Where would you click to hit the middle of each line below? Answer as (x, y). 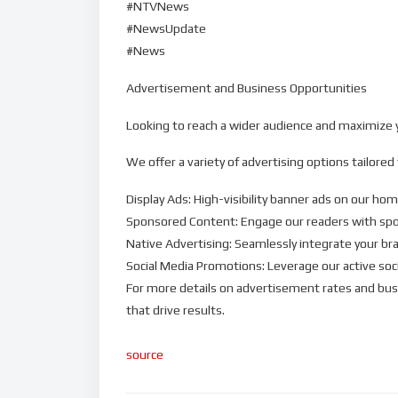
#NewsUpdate (166, 28)
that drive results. (175, 310)
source (145, 355)
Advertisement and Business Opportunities (247, 88)
